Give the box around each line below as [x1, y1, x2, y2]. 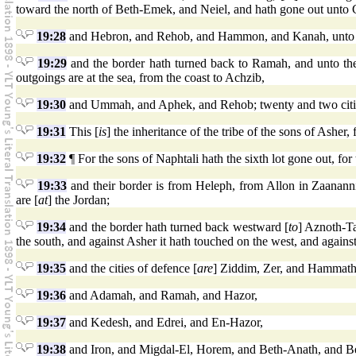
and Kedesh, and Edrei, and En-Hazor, [66, 315, 263, 330]
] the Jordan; [48, 193, 110, 207]
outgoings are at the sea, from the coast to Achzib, [16, 71, 265, 85]
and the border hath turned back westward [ [66, 220, 288, 234]
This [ [66, 125, 99, 139]
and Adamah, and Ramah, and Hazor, [66, 288, 257, 303]
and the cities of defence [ [66, 261, 197, 276]
